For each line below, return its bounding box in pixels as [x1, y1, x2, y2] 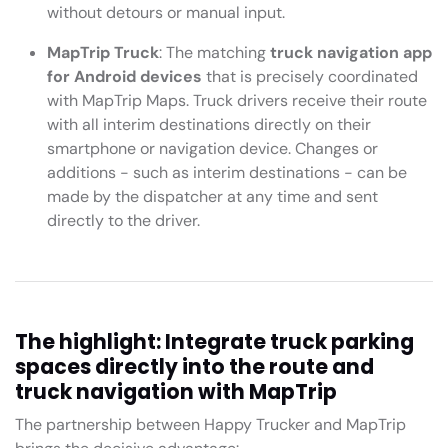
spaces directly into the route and [15, 353, 374, 382]
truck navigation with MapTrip [15, 378, 337, 407]
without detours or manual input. [47, 2, 285, 24]
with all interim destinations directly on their [47, 114, 371, 136]
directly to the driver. [47, 210, 200, 232]
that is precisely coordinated [202, 66, 418, 88]
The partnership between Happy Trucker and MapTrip [15, 414, 406, 436]
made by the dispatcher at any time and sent [47, 186, 378, 208]
